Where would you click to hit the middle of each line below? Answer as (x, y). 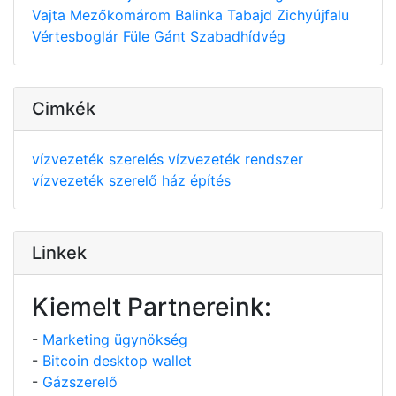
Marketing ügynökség (115, 339)
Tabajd (252, 15)
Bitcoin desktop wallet (117, 360)
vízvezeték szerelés (100, 159)
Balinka (201, 15)
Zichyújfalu (313, 15)
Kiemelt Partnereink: (152, 306)
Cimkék (64, 108)
